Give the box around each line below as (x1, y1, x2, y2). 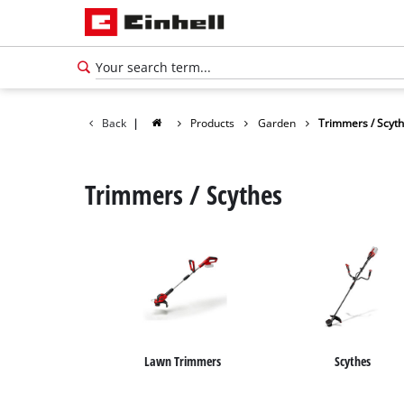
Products (190, 115, 235, 130)
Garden (257, 115, 296, 130)
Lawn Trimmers (144, 352, 222, 370)
